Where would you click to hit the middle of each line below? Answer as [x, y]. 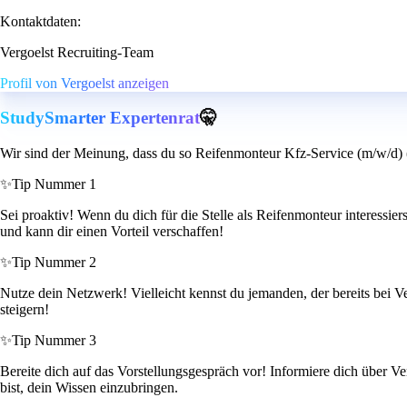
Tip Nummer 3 [54, 341]
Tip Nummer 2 [54, 263]
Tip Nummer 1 [54, 184]
